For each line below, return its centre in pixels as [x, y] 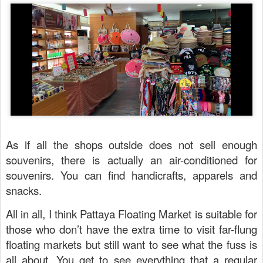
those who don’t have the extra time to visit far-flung [131, 229]
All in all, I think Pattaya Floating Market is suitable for [131, 213]
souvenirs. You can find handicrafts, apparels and [131, 175]
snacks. [24, 190]
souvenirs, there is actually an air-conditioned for [131, 159]
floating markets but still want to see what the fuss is [131, 244]
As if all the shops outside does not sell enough [131, 144]
